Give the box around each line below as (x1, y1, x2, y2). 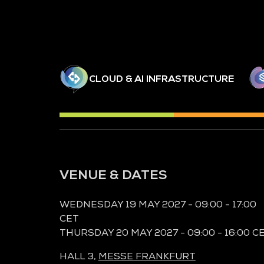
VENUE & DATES (59, 166, 167, 183)
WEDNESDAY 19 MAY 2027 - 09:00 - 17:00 (59, 198, 256, 210)
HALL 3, (59, 250, 98, 262)
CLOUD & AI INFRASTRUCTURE (88, 72, 234, 85)
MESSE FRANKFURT (98, 250, 196, 262)
